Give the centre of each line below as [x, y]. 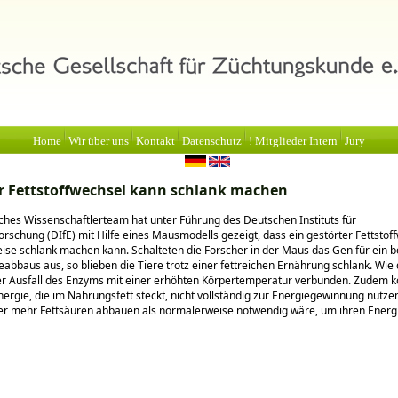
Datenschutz [212, 141]
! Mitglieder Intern [293, 141]
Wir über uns [99, 141]
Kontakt [155, 141]
